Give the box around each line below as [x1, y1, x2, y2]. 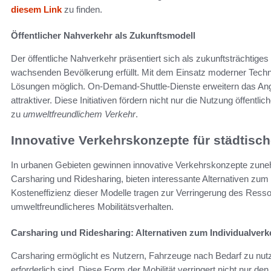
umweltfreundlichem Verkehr [23, 109, 135, 120]
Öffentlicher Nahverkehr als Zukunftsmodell [11, 30, 195, 41]
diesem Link [11, 4, 62, 15]
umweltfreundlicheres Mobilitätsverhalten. [11, 201, 174, 212]
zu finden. [62, 4, 102, 15]
